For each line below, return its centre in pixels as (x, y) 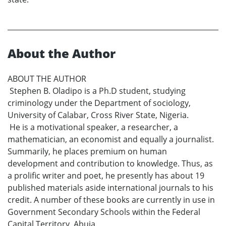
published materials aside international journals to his (110, 187)
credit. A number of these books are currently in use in (111, 200)
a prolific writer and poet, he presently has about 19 (106, 175)
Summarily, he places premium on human (87, 151)
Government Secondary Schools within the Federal (104, 212)
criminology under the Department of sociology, (99, 103)
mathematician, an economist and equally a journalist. (111, 139)
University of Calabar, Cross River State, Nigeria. (98, 115)
